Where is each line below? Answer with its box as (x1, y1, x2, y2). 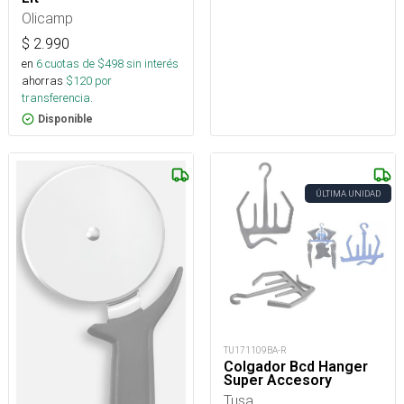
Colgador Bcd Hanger (224, 358, 368, 376)
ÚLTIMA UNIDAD (316, 187, 381, 199)
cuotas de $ (42, 55, 105, 71)
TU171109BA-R (224, 344, 287, 357)
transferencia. (22, 89, 93, 106)
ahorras (22, 72, 63, 88)
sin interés (126, 55, 179, 71)
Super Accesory (224, 372, 332, 390)
